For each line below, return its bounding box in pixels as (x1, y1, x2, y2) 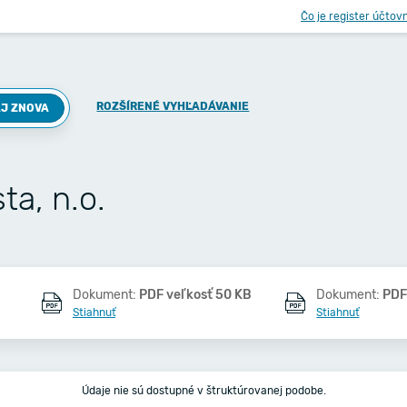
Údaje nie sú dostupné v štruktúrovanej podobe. (81, 384, 326, 397)
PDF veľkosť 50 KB (138, 287, 252, 303)
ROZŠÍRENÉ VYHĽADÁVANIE (96, 100, 250, 113)
